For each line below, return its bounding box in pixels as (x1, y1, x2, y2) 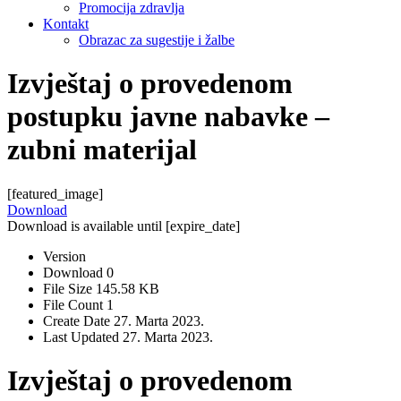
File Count (43, 296, 107, 312)
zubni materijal (7, 133, 197, 166)
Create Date (43, 312, 114, 328)
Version (43, 248, 86, 264)
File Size (43, 280, 96, 296)
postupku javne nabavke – (7, 100, 329, 133)
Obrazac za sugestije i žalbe (79, 31, 235, 47)
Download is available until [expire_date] (7, 218, 240, 234)
